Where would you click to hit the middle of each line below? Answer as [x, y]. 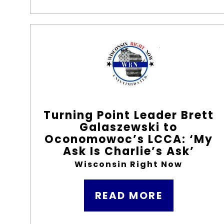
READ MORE [129, 195]
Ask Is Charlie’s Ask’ [128, 151]
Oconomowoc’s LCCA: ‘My [128, 139]
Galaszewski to [129, 127]
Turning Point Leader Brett [128, 115]
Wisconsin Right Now [129, 164]
